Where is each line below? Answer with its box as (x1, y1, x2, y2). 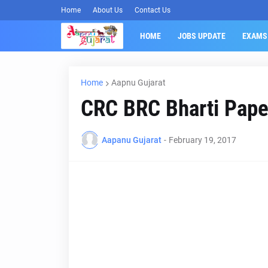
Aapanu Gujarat (101, 135, 162, 145)
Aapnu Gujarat (111, 78, 166, 87)
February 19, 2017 (168, 135, 236, 145)
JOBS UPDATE (177, 31, 226, 41)
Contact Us (135, 6, 170, 14)
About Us (93, 6, 123, 14)
